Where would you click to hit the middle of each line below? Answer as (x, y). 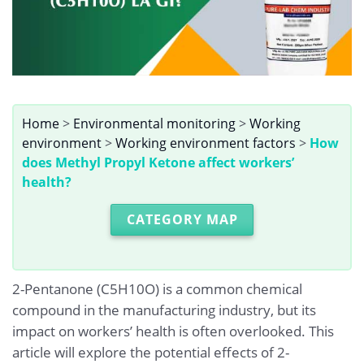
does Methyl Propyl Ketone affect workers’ (158, 163)
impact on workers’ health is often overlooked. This (173, 331)
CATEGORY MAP (182, 220)
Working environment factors (206, 143)
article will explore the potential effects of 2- (151, 352)
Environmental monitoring (154, 124)
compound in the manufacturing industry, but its (164, 310)
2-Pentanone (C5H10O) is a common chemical (157, 288)
